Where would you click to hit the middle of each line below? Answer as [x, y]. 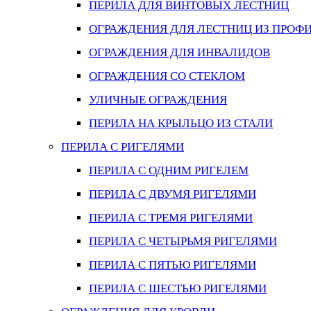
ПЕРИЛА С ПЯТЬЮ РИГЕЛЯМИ [173, 265]
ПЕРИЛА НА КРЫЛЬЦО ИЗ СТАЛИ [181, 123]
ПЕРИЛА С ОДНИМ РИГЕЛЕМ [169, 170]
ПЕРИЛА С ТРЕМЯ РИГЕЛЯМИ [171, 218]
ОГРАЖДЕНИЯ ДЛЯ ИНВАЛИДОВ [179, 52]
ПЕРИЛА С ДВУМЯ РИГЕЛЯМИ [173, 194]
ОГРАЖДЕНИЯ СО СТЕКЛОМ [167, 76]
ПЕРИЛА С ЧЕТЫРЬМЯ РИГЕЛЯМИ [183, 241]
